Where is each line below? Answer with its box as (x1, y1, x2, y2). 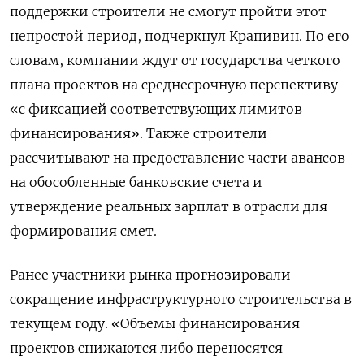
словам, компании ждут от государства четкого (10, 52, 340, 69)
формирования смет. (10, 223, 157, 240)
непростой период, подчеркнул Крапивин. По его (10, 28, 349, 45)
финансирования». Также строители (10, 125, 267, 142)
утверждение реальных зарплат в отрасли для (10, 198, 327, 215)
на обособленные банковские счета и (10, 174, 262, 191)
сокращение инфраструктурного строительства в (10, 291, 352, 308)
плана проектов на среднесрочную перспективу (10, 76, 338, 93)
